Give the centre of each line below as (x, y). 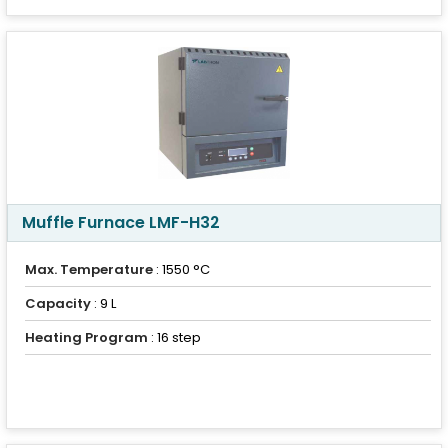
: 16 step (174, 337)
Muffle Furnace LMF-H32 (121, 222)
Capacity (58, 303)
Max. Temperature (89, 269)
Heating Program (86, 337)
